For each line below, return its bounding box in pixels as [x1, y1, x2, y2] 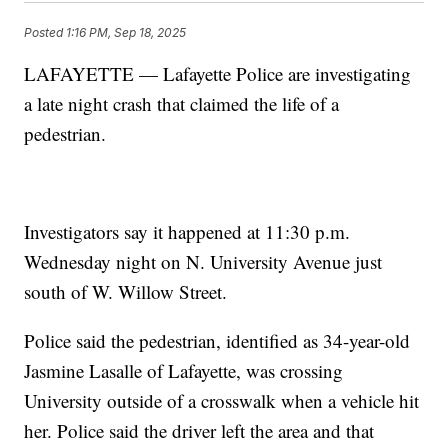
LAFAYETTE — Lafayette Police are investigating [24, 61, 412, 87]
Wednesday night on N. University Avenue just [24, 249, 383, 275]
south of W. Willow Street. [24, 279, 228, 305]
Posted [24, 24, 67, 40]
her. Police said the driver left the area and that [24, 418, 375, 444]
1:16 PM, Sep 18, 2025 [66, 24, 187, 40]
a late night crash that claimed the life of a [24, 91, 340, 117]
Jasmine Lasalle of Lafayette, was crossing [24, 358, 344, 384]
